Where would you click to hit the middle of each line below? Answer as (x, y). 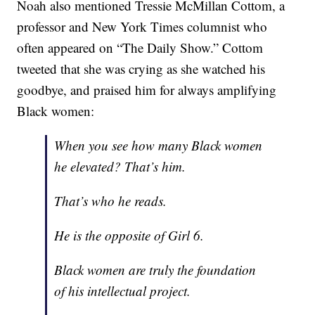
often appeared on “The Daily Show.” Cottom (140, 48)
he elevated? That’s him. (120, 167)
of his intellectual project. (123, 291)
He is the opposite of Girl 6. (129, 236)
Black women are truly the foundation (155, 270)
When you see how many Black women (159, 146)
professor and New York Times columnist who (142, 27)
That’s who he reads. (111, 201)
